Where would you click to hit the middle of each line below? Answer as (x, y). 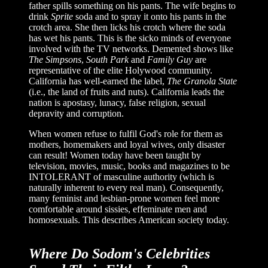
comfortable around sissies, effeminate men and (118, 209)
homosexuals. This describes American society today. (129, 220)
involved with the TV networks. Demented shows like (131, 49)
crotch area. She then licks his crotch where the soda (127, 27)
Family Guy (170, 60)
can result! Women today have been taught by (115, 155)
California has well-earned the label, (98, 81)
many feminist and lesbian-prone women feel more (124, 198)
